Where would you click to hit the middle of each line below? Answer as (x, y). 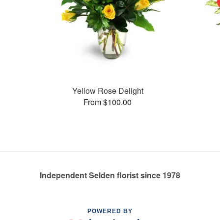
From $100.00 (108, 102)
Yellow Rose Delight (108, 90)
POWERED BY (110, 211)
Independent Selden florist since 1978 (110, 175)
